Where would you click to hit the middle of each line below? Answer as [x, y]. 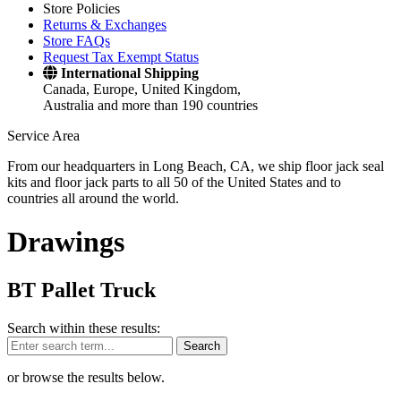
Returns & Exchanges [105, 25]
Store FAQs [77, 41]
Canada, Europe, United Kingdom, [142, 89]
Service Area [43, 136]
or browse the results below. [86, 377]
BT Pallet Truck [81, 290]
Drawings [66, 242]
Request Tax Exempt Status [121, 57]
